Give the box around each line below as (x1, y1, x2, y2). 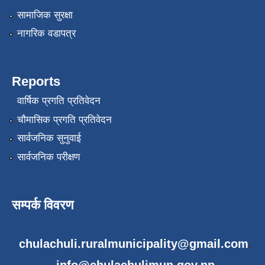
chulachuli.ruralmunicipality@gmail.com (19, 237, 248, 250)
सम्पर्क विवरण (12, 197, 73, 212)
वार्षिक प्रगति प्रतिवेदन (17, 95, 101, 107)
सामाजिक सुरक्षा (17, 9, 73, 21)
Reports (12, 74, 60, 89)
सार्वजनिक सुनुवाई (17, 132, 81, 144)
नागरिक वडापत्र (17, 28, 76, 40)
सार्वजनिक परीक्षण (17, 151, 80, 163)
